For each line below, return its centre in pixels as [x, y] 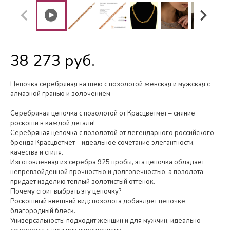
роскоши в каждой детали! [53, 123]
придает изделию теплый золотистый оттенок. [83, 182]
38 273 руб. [53, 61]
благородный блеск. [43, 211]
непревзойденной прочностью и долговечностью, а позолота [107, 172]
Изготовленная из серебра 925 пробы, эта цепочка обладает [107, 162]
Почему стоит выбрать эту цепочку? [66, 192]
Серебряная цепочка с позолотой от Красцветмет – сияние [103, 114]
